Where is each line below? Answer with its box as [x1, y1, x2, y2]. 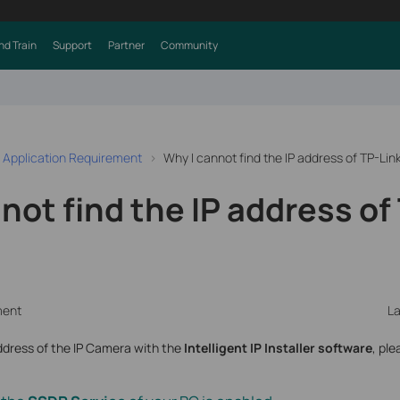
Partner [107, 37, 145, 53]
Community [160, 37, 218, 53]
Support [52, 37, 92, 53]
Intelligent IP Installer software [180, 339, 372, 357]
